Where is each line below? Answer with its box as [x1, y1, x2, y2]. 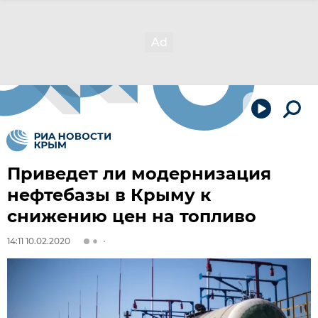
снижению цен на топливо [7, 206, 256, 226]
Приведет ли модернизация [7, 163, 271, 184]
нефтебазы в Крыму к [7, 185, 211, 205]
